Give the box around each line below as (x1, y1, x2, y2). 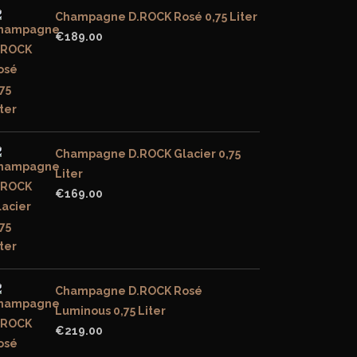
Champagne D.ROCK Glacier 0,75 (55, 147, 241, 160)
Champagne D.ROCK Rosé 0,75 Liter (55, 10, 257, 23)
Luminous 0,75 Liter (55, 304, 166, 317)
